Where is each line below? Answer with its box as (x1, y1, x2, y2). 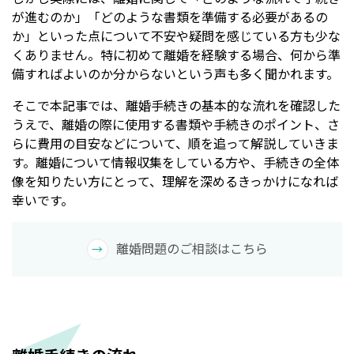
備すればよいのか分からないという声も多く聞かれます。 (12, 64, 339, 84)
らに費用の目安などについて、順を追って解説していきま (12, 134, 339, 153)
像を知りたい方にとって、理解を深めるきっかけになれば (12, 171, 338, 191)
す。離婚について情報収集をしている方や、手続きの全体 (12, 153, 339, 172)
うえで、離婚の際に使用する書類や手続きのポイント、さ (12, 115, 340, 134)
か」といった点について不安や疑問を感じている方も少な (12, 26, 341, 46)
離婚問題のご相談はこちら (115, 239, 268, 258)
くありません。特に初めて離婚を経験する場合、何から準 (12, 45, 341, 65)
